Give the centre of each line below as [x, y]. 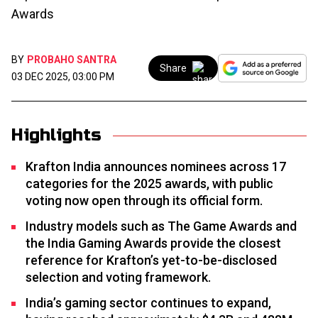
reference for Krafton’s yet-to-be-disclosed [151, 260]
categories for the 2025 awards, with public [149, 183]
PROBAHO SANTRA [72, 60]
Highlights [56, 135]
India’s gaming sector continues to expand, [148, 303]
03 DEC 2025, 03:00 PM [63, 77]
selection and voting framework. [118, 277]
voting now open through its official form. [144, 201]
